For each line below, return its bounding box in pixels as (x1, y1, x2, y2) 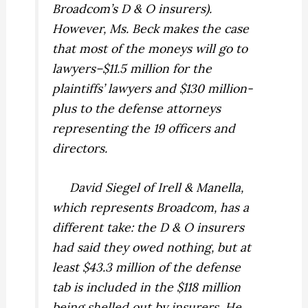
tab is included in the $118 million (52, 278, 241, 295)
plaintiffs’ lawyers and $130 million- (52, 80, 254, 96)
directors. (52, 140, 108, 156)
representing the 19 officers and (52, 120, 236, 136)
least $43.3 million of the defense (52, 258, 241, 275)
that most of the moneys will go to (52, 40, 248, 56)
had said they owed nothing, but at (52, 239, 252, 255)
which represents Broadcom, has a (52, 199, 250, 215)
